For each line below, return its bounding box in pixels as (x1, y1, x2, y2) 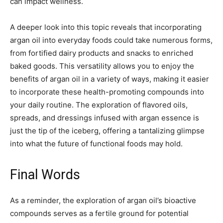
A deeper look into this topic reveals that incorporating (10, 22, 202, 32)
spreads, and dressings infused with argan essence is (10, 113, 199, 123)
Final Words (10, 167, 80, 183)
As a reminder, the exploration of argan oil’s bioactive (10, 196, 196, 206)
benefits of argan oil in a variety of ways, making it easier (10, 74, 209, 84)
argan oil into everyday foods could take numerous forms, (10, 35, 213, 45)
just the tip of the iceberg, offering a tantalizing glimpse (10, 126, 205, 136)
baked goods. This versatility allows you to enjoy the (10, 61, 194, 71)
